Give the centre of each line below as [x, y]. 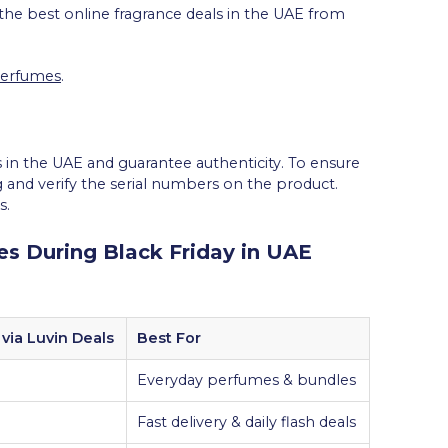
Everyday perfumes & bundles [246, 379]
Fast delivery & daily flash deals [246, 421]
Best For [169, 337]
